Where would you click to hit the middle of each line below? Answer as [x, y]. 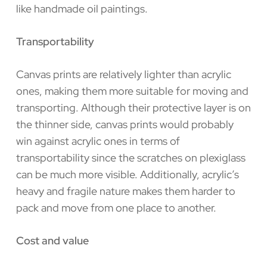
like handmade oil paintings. [83, 8]
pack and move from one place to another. [116, 207]
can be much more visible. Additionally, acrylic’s [127, 174]
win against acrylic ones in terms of [98, 141]
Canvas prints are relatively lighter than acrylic [123, 74]
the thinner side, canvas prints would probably [125, 124]
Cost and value [52, 240]
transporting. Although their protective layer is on [133, 107]
